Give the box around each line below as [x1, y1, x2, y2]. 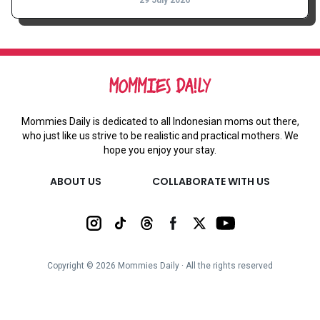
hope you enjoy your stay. [104, 144, 216, 156]
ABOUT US [50, 174, 102, 189]
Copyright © [47, 260, 96, 271]
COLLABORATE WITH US [151, 174, 270, 189]
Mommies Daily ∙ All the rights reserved [116, 260, 273, 271]
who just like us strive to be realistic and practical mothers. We [21, 129, 299, 141]
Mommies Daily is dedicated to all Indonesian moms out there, [21, 115, 299, 127]
